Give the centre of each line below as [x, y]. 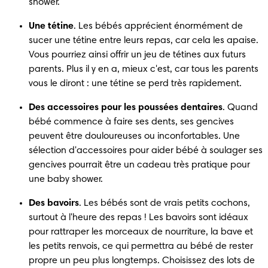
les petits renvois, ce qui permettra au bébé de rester [141, 246]
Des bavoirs [54, 203]
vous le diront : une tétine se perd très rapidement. [135, 83]
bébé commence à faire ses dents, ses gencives [131, 122]
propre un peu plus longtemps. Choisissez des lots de [142, 261]
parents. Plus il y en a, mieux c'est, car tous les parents [144, 69]
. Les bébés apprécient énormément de [158, 26]
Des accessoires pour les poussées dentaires [126, 107]
